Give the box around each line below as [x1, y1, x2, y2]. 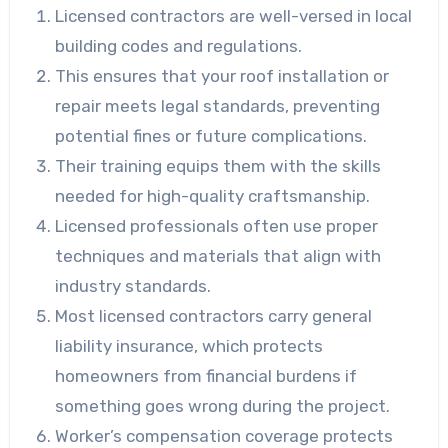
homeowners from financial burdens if [55, 366, 358, 387]
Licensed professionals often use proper [55, 216, 379, 237]
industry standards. [55, 276, 212, 297]
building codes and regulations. [55, 36, 303, 57]
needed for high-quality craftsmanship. [55, 186, 371, 207]
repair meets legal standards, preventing [55, 96, 381, 117]
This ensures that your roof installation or [55, 66, 390, 87]
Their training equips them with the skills [55, 156, 382, 177]
